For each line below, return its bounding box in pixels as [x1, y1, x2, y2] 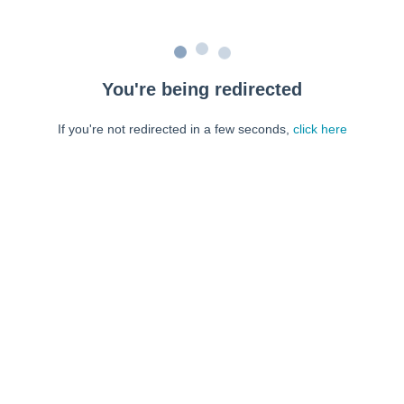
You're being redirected [102, 79, 302, 99]
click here [292, 122, 347, 136]
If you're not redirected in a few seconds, [57, 122, 293, 136]
